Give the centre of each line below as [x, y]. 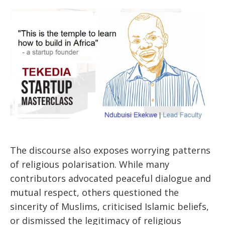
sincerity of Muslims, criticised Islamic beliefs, [109, 207]
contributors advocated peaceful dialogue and [110, 179]
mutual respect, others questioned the [94, 193]
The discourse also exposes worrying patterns [110, 150]
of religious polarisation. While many [90, 164]
